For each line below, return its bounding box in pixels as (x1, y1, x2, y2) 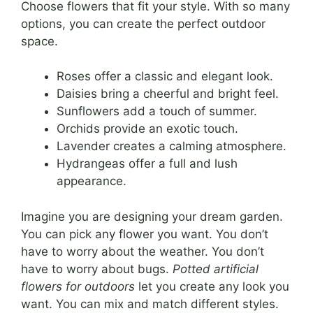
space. (21, 34, 58, 48)
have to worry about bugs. (21, 261, 173, 276)
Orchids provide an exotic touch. (57, 122, 238, 136)
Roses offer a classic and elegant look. (57, 69, 273, 84)
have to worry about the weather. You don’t (21, 244, 264, 259)
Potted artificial (173, 261, 259, 276)
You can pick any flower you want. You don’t (21, 226, 268, 241)
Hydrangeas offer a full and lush (57, 156, 238, 171)
